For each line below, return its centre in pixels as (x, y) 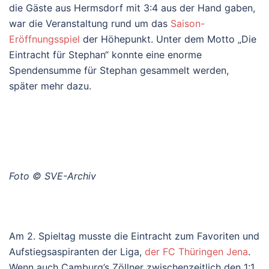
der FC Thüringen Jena (196, 251)
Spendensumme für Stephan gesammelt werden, (119, 70)
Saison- (188, 23)
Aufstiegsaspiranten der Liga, (77, 251)
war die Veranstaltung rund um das (90, 23)
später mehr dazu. (50, 86)
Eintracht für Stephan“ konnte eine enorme (105, 54)
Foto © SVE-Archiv (53, 176)
